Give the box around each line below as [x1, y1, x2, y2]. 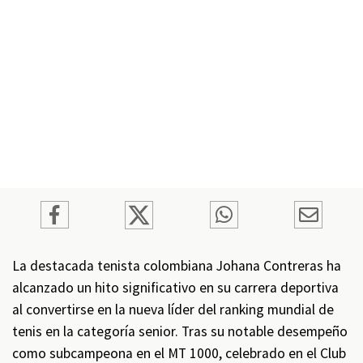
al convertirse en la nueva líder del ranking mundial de [12, 301, 334, 318]
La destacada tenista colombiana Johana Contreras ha [12, 257, 341, 275]
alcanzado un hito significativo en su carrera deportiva [12, 279, 339, 297]
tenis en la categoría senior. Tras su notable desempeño [12, 322, 348, 340]
